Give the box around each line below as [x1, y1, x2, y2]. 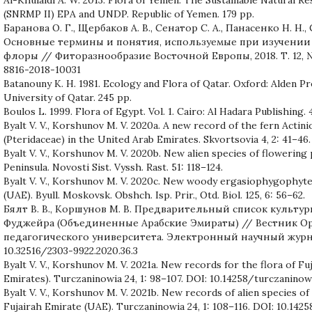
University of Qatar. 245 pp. [3, 91, 132, 104]
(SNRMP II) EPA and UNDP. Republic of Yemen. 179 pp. [3, 7, 254, 20]
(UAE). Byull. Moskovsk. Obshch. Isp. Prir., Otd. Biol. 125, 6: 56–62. [3, 188, 305, 201]
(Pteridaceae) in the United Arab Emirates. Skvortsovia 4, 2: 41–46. [3, 132, 311, 146]
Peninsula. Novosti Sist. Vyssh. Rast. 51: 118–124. [3, 160, 223, 173]
